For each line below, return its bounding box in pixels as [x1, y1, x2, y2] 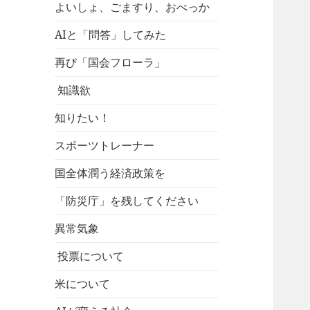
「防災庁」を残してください [55, 193, 199, 209]
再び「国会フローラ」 [55, 55, 166, 71]
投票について [55, 248, 125, 264]
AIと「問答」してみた [55, 27, 167, 43]
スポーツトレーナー [55, 138, 155, 154]
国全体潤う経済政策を [55, 165, 166, 181]
